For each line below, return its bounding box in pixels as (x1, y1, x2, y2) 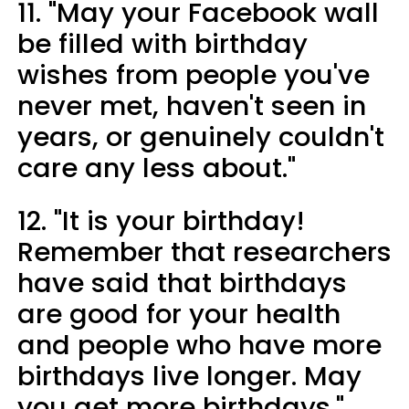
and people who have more (17, 326, 382, 363)
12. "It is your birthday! (17, 202, 305, 239)
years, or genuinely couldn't (17, 118, 384, 155)
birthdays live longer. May (17, 357, 362, 394)
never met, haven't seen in (17, 87, 366, 124)
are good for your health (17, 295, 341, 332)
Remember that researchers (17, 233, 392, 270)
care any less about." (17, 149, 296, 186)
